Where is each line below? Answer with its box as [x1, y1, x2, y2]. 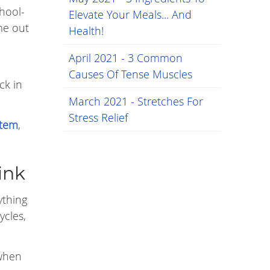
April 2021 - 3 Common [69, 51, 183, 65]
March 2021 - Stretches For [69, 94, 203, 108]
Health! [69, 24, 104, 38]
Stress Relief [69, 110, 128, 125]
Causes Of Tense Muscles [69, 67, 192, 81]
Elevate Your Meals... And [69, 7, 192, 22]
